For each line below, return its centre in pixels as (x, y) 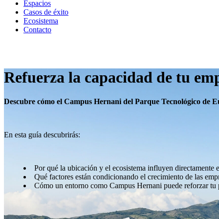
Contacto (37, 30)
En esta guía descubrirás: (42, 134)
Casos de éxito (46, 12)
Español (20, 50)
